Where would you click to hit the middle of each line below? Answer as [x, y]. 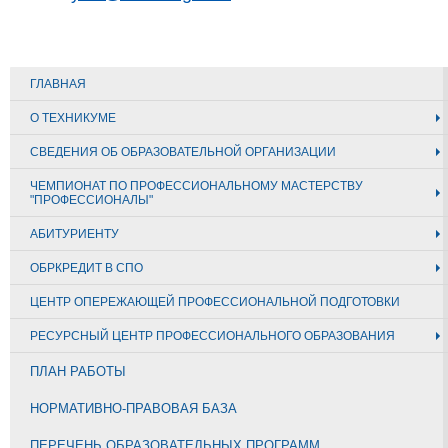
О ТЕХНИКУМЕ [73, 118]
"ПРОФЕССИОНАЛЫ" [91, 200]
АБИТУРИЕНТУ [74, 234]
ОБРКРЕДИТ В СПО [86, 268]
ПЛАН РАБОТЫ [78, 371]
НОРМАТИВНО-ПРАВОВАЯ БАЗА [133, 408]
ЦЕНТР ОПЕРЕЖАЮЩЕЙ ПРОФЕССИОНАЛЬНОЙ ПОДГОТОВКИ [215, 302]
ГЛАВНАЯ [58, 84]
